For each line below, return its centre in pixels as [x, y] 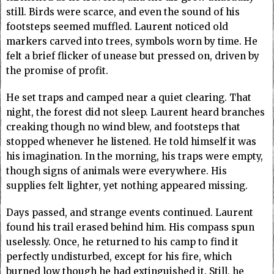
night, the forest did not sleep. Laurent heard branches [135, 113]
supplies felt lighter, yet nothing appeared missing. [127, 186]
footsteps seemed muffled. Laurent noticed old [117, 27]
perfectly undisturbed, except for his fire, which [119, 257]
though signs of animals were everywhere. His [117, 171]
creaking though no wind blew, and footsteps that [123, 127]
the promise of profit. [57, 71]
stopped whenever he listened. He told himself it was [131, 142]
